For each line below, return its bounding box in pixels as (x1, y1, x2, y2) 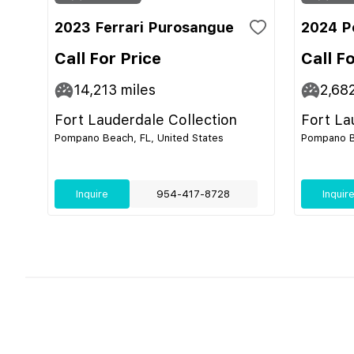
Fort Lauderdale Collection (55, 111, 237, 128)
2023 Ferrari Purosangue (55, 19, 234, 36)
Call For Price (55, 49, 161, 68)
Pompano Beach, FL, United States (55, 132, 224, 144)
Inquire (75, 188, 108, 200)
